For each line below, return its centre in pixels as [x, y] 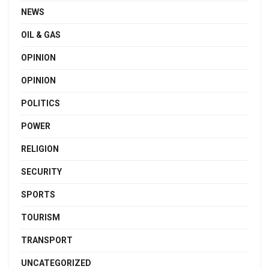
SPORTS [38, 194]
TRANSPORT [47, 240]
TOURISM [41, 217]
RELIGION [40, 149]
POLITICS [41, 103]
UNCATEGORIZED [56, 263]
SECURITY [41, 171]
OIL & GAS [41, 35]
